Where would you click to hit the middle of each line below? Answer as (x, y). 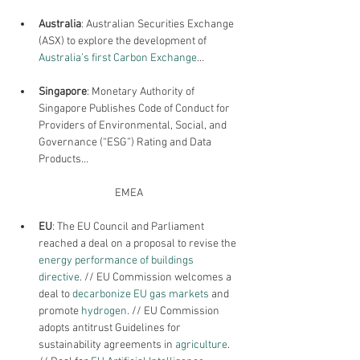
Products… (63, 160)
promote (59, 311)
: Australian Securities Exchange (159, 25)
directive (59, 278)
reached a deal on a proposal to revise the (139, 244)
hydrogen (103, 311)
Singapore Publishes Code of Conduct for (135, 109)
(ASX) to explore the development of (124, 41)
